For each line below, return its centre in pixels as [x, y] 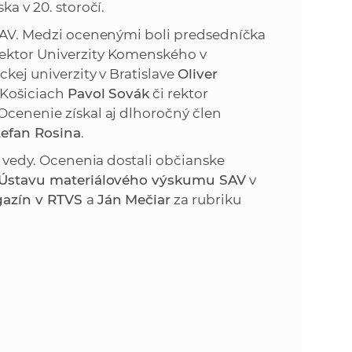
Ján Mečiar [134, 200]
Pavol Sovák [108, 94]
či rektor [179, 94]
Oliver [197, 74]
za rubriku [206, 200]
